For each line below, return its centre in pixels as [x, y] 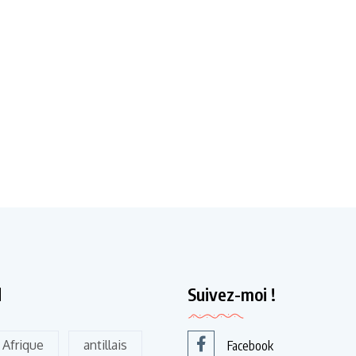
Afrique [23, 345]
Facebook [250, 346]
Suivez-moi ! [232, 294]
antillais [105, 345]
